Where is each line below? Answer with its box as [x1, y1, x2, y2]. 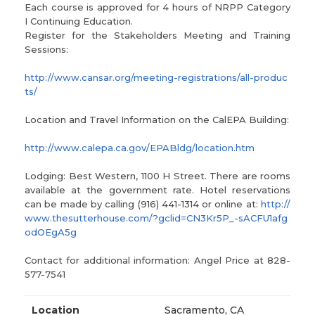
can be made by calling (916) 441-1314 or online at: [25, 198, 261, 210]
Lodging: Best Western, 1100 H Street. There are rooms [25, 170, 290, 181]
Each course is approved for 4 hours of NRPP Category [25, 1, 290, 13]
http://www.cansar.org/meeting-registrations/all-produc [25, 72, 288, 83]
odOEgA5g [25, 226, 77, 238]
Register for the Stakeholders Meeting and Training [25, 30, 290, 41]
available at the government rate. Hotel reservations [25, 184, 290, 195]
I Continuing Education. [25, 15, 133, 27]
